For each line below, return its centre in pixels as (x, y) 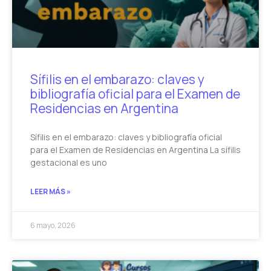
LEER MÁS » (51, 192)
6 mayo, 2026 (53, 226)
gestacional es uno (69, 163)
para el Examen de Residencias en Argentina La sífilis (135, 150)
